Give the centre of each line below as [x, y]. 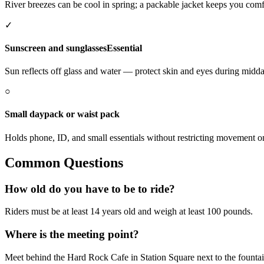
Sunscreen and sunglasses [56, 48]
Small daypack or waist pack [62, 114]
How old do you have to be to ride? [90, 189]
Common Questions [64, 162]
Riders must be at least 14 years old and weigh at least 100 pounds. [129, 212]
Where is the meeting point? [72, 234]
